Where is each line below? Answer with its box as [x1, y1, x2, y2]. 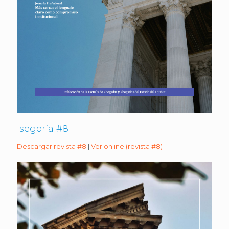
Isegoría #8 [17, 123, 68, 135]
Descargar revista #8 [17, 142, 86, 151]
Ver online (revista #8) [91, 142, 163, 151]
